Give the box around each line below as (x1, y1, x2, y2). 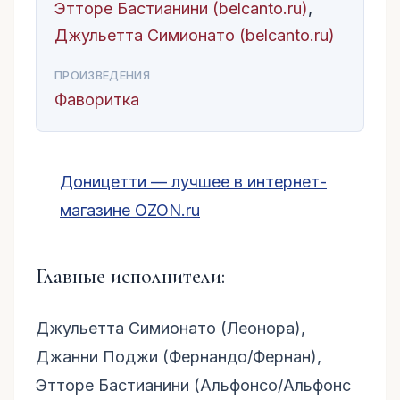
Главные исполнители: (36, 263, 225, 289)
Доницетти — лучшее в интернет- (60, 172, 327, 191)
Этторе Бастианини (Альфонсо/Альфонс (36, 376, 351, 395)
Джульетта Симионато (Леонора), (36, 319, 305, 337)
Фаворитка (54, 90, 139, 109)
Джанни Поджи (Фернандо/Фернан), (36, 347, 321, 366)
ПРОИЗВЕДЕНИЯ (54, 68, 150, 82)
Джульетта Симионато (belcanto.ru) (54, 26, 335, 45)
